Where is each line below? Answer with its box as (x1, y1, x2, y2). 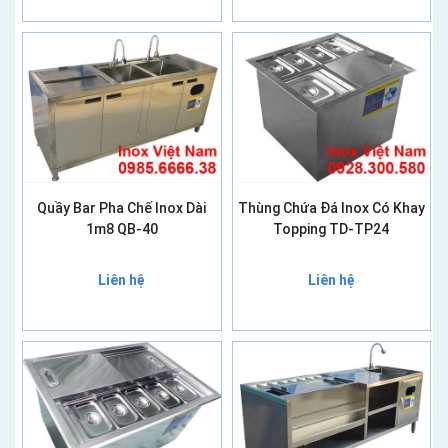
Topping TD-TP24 (273, 220, 390, 237)
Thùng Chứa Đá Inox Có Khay (237, 199, 425, 216)
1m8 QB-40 (85, 220, 158, 237)
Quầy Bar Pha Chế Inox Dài (37, 199, 207, 216)
